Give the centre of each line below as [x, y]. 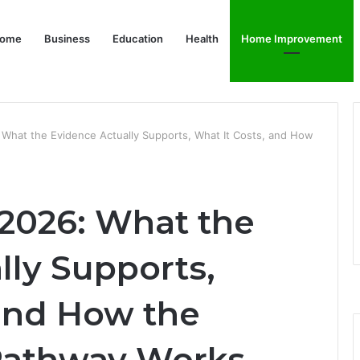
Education [138, 39]
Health [202, 39]
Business [67, 39]
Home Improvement [292, 39]
